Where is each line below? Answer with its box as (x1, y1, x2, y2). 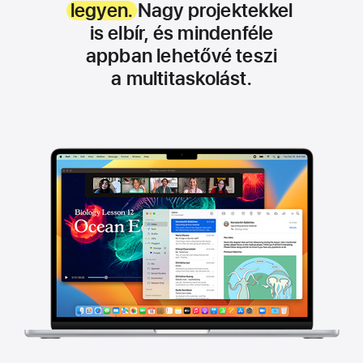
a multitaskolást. (111, 66, 252, 90)
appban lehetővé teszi (85, 44, 278, 67)
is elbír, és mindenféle (89, 21, 274, 45)
